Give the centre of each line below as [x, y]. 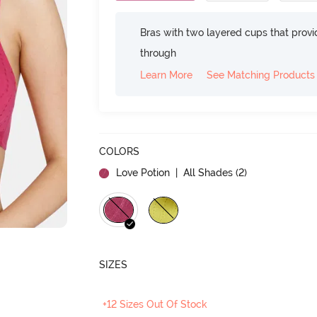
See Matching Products [261, 75]
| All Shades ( [206, 172]
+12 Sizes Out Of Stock [155, 304]
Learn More [167, 75]
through [158, 53]
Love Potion [143, 172]
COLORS [120, 151]
